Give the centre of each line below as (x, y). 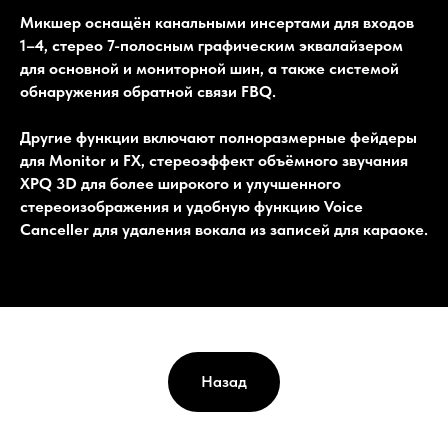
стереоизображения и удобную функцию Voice (191, 207)
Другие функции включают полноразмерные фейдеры (218, 138)
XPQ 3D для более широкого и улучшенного (180, 184)
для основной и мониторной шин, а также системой (209, 69)
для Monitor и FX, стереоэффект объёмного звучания (214, 161)
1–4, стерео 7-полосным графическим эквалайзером (211, 46)
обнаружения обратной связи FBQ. (148, 92)
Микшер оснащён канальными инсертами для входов (217, 23)
